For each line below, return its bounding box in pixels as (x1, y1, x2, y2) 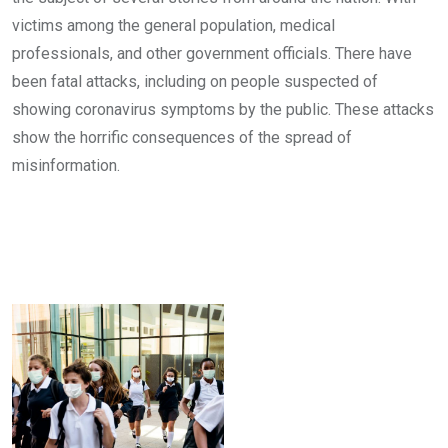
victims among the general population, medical (12, 15, 335, 35)
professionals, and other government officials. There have (12, 43, 412, 63)
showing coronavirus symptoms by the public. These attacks (12, 99, 434, 119)
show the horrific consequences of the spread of (12, 127, 352, 147)
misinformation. (12, 155, 120, 175)
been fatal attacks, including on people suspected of (12, 71, 378, 91)
